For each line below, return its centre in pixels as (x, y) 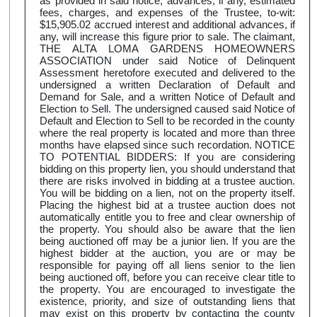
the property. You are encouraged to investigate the (168, 289)
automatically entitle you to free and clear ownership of (168, 217)
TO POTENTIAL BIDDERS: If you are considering (168, 157)
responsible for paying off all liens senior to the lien (168, 265)
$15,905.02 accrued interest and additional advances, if (168, 25)
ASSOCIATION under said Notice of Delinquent (168, 61)
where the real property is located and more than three (168, 133)
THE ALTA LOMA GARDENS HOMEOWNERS (168, 49)
